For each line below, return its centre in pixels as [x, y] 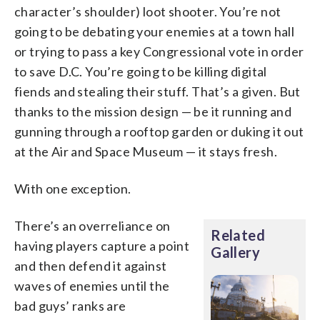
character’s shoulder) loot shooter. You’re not [148, 11]
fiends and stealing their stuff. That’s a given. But [157, 91]
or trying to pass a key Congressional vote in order [159, 51]
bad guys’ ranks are [70, 305]
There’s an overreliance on [92, 225]
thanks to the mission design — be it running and [153, 111]
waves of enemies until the [92, 285]
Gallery [236, 252]
